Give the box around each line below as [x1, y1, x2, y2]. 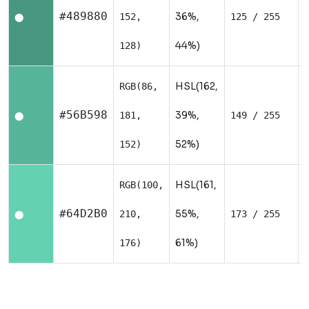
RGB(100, [119, 179, 163, 190]
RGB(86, [119, 81, 158, 92]
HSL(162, [175, 80, 218, 92]
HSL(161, [175, 179, 217, 191]
